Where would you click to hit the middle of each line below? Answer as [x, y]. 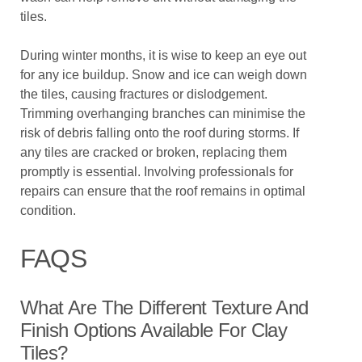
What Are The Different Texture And [164, 307]
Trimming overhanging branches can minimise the [163, 114]
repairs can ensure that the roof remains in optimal [163, 191]
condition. [48, 210]
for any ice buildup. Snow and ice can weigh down [164, 75]
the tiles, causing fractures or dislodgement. [144, 94]
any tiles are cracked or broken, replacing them [154, 152]
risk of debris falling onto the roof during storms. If [160, 133]
